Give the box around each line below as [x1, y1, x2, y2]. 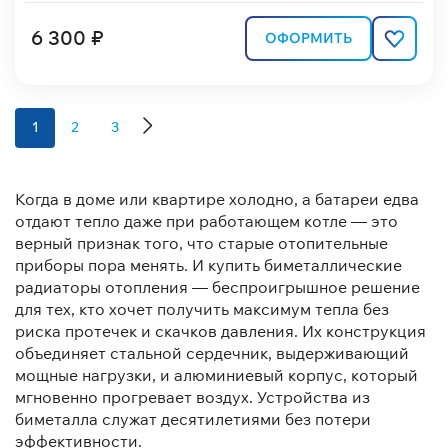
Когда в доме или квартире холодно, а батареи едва [15, 188, 419, 209]
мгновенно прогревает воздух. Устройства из [15, 386, 370, 407]
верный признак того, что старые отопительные [15, 232, 388, 253]
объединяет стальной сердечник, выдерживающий [15, 342, 409, 363]
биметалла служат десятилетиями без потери [15, 408, 371, 429]
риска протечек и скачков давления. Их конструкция [15, 320, 426, 341]
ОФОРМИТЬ [265, 28, 352, 47]
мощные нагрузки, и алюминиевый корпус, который [15, 364, 418, 385]
